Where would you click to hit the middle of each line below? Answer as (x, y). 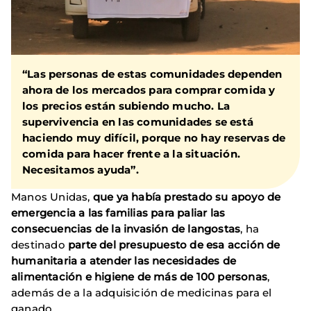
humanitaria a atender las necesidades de (124, 261)
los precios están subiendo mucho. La (126, 106)
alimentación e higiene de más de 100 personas (140, 277)
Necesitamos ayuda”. (89, 170)
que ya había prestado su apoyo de (187, 197)
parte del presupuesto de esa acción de (174, 245)
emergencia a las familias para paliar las (118, 213)
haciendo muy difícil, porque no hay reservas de (154, 138)
